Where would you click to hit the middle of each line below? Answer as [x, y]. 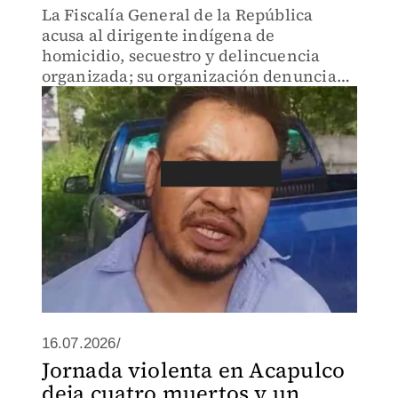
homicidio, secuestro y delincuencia [181, 56]
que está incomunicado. [133, 96]
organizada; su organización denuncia [189, 76]
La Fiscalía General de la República [177, 15]
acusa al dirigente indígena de [158, 35]
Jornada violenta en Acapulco [193, 370]
